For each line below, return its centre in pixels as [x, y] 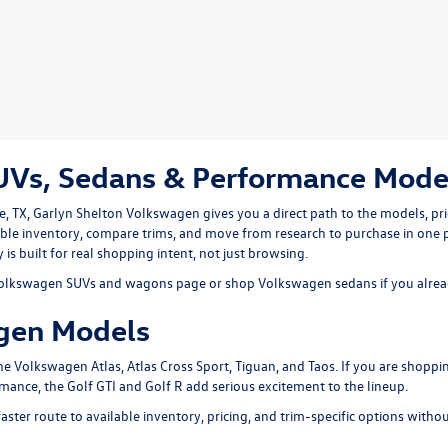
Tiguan [255, 365]
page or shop [215, 282]
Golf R [164, 385]
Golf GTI [91, 385]
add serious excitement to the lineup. [295, 385]
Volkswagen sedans [317, 282]
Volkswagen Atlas [67, 365]
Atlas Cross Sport [178, 365]
